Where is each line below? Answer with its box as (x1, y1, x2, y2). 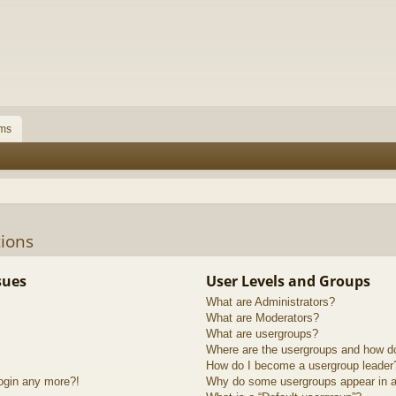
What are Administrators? (205, 294, 335, 308)
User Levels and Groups (205, 270, 370, 291)
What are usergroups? (205, 326, 318, 340)
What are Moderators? (205, 310, 319, 324)
